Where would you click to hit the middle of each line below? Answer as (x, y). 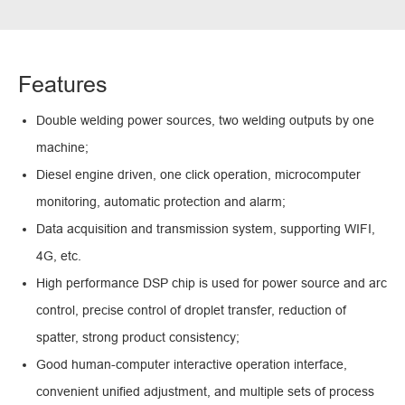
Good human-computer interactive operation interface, (192, 365)
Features (63, 85)
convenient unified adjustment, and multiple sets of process (205, 392)
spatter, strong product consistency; (138, 338)
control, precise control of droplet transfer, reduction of (191, 311)
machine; (62, 148)
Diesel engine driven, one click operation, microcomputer (198, 175)
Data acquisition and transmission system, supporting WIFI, (206, 229)
